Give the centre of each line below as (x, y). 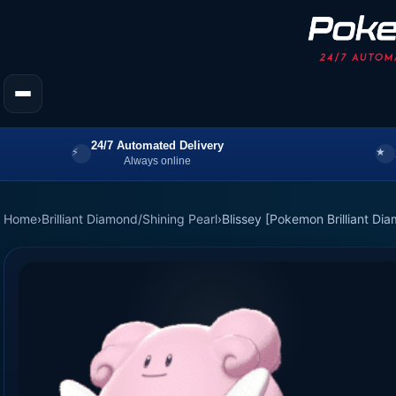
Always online (157, 160)
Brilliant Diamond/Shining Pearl (129, 218)
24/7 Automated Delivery (157, 145)
